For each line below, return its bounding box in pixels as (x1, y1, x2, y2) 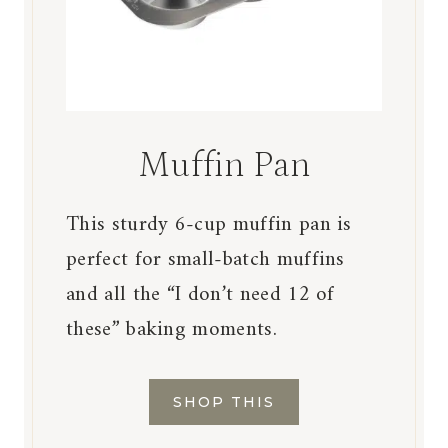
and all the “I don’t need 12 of (66, 276, 335, 314)
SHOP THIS (173, 393, 275, 412)
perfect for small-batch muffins (66, 241, 345, 279)
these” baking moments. (66, 311, 277, 349)
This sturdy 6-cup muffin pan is (66, 206, 352, 244)
